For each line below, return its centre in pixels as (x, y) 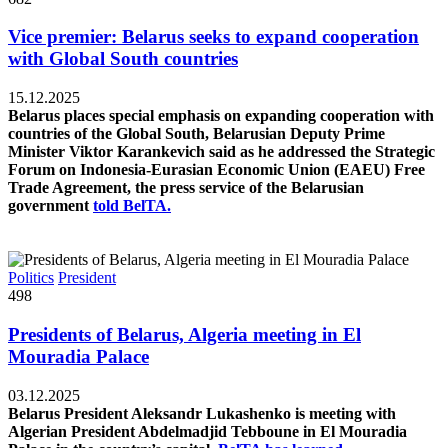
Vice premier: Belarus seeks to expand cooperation (213, 37)
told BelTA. (132, 206)
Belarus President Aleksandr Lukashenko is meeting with (202, 413)
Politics (31, 278)
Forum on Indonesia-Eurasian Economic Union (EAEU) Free (216, 170)
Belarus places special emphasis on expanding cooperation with (221, 116)
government (50, 206)
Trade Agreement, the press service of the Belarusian (186, 188)
